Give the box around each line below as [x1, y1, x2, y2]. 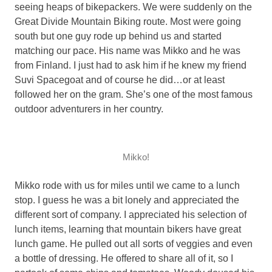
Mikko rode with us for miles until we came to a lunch [15, 180, 240, 191]
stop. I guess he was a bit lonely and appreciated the [15, 194, 239, 205]
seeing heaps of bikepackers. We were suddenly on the [15, 1, 252, 12]
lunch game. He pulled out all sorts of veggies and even [15, 238, 253, 249]
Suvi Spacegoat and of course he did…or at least [15, 74, 225, 85]
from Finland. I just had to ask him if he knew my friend [15, 59, 246, 70]
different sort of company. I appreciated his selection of [15, 209, 246, 220]
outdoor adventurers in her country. [15, 103, 163, 114]
